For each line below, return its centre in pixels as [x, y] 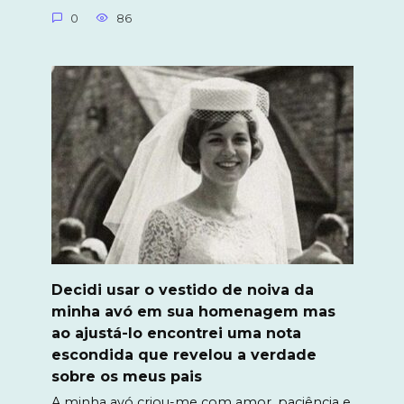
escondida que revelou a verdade [184, 354]
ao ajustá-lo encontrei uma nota [176, 333]
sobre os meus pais [126, 376]
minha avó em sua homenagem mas [193, 311]
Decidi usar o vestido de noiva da [182, 289]
